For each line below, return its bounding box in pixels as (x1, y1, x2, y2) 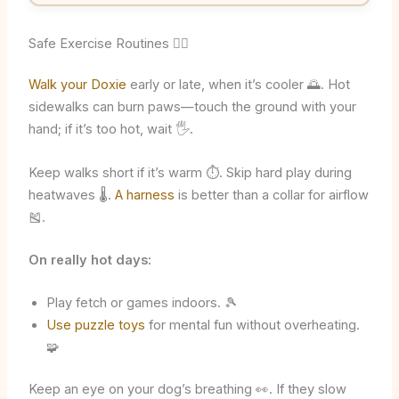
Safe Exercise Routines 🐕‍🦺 (28, 35, 189, 52)
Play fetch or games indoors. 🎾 (45, 295, 238, 312)
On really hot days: (28, 252, 151, 269)
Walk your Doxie (28, 77, 126, 94)
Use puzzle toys (45, 317, 145, 334)
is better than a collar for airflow (174, 186, 369, 203)
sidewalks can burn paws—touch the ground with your (28, 99, 356, 116)
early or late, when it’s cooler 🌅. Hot (126, 77, 350, 94)
